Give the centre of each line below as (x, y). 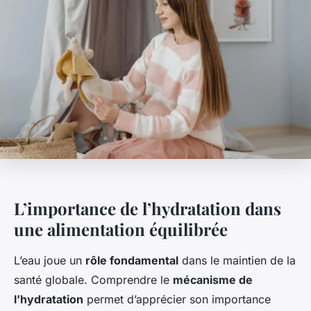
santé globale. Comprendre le (93, 280)
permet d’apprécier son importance (177, 300)
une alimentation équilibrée (121, 229)
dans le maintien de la (237, 261)
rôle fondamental (132, 261)
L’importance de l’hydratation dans (148, 209)
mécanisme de (213, 280)
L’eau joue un (50, 261)
